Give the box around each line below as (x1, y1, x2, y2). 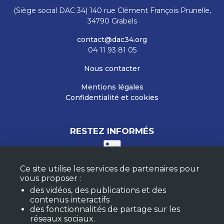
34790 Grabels (87, 16, 137, 25)
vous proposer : (20, 173, 81, 183)
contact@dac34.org (77, 35, 147, 44)
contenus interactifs (30, 195, 109, 204)
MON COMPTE (85, 176, 139, 185)
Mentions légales (80, 82, 143, 91)
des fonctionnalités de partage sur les (30, 204, 180, 214)
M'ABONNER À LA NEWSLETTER (51, 166, 172, 175)
